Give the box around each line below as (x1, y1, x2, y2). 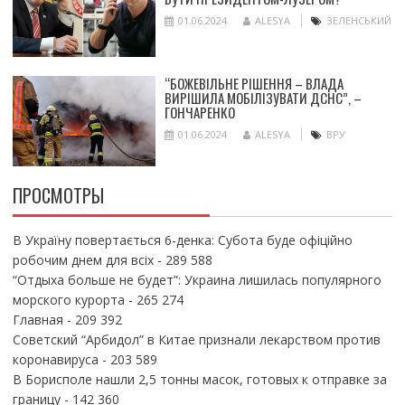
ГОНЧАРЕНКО (164, 102, 235, 123)
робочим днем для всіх (12, 251, 154, 269)
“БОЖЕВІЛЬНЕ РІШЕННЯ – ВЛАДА (164, 73, 344, 94)
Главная (12, 311, 63, 329)
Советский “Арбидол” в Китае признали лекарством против (12, 331, 381, 349)
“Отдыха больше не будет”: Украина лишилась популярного (12, 271, 381, 289)
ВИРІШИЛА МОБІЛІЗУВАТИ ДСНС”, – (164, 88, 362, 108)
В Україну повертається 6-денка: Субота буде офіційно (12, 231, 353, 250)
